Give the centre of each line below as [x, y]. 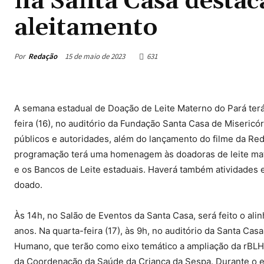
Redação [43, 56]
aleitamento [86, 28]
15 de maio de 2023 [95, 57]
